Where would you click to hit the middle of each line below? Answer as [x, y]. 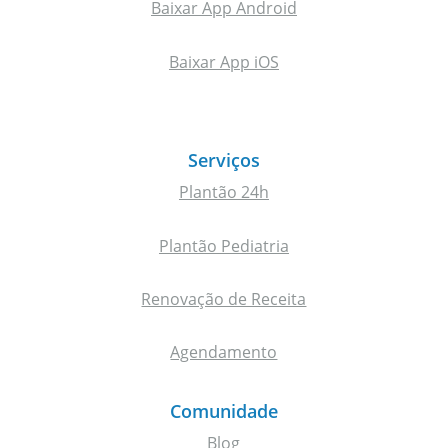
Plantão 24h [223, 191]
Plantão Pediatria [223, 245]
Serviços [223, 159]
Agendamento [224, 352]
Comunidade [223, 410]
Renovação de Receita [224, 299]
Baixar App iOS [223, 62]
